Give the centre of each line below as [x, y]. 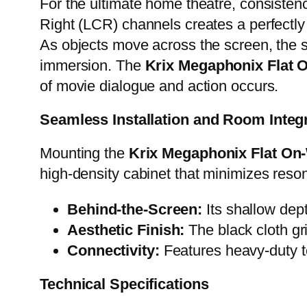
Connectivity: [113, 251]
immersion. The [93, 66]
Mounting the [84, 153]
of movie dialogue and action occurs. [159, 86]
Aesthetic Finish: [126, 230]
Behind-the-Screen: [135, 210]
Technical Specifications [124, 284]
